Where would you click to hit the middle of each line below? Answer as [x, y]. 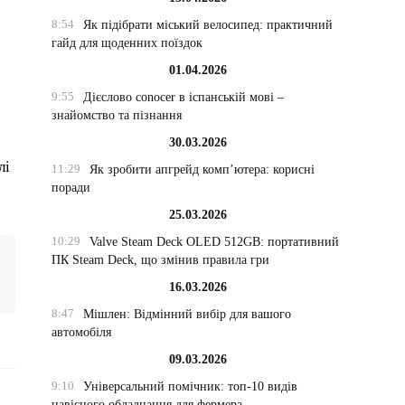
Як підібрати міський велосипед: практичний [207, 25]
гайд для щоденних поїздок [127, 43]
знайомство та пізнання [117, 115]
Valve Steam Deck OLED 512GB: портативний [214, 242]
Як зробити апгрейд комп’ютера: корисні [202, 170]
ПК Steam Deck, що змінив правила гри [161, 260]
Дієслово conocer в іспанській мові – [183, 97]
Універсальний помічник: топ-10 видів [190, 386]
